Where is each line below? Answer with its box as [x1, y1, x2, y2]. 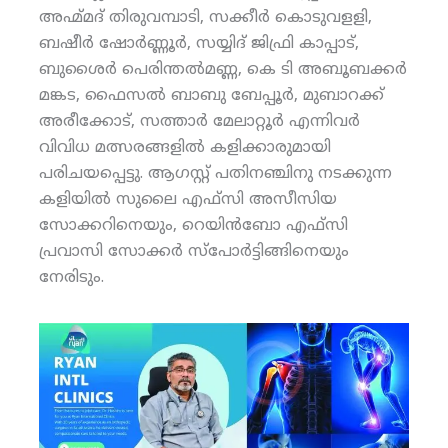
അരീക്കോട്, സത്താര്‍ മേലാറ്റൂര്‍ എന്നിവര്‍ [38, 112, 360, 133]
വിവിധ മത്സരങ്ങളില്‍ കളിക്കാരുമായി [38, 138, 331, 159]
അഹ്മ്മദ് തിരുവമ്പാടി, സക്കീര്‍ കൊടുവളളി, [38, 8, 372, 29]
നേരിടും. [38, 268, 104, 289]
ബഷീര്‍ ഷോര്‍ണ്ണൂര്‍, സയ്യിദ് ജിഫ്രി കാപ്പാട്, [38, 34, 359, 55]
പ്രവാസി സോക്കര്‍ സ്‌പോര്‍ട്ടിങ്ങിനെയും [38, 242, 349, 263]
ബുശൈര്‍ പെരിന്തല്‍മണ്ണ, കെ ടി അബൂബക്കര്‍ [38, 60, 407, 81]
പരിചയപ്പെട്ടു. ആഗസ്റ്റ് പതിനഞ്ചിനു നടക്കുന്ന [38, 164, 392, 185]
